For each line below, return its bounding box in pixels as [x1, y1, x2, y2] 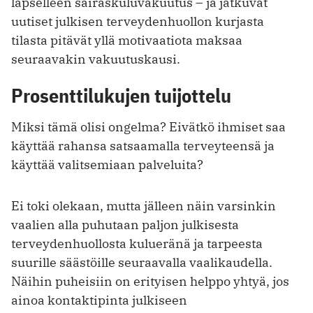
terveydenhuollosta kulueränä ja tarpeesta [11, 235, 263, 252]
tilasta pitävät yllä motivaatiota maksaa [11, 32, 242, 49]
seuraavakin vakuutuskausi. [11, 51, 180, 68]
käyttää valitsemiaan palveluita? [11, 156, 203, 173]
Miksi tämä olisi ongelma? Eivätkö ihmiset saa [11, 118, 286, 135]
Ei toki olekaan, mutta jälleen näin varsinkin [11, 197, 276, 214]
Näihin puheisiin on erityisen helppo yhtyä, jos [11, 272, 289, 289]
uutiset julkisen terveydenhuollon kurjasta [11, 13, 264, 30]
